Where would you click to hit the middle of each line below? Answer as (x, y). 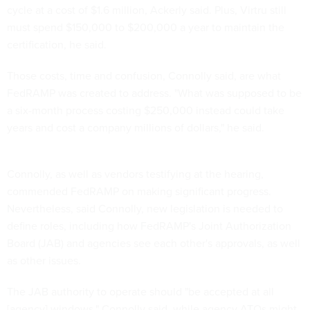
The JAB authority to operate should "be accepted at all (140, 292)
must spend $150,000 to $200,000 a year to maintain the (146, 28)
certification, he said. (57, 45)
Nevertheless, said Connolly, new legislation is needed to (145, 209)
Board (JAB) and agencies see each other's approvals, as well (154, 244)
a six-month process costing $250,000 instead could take (146, 111)
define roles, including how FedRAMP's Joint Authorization (149, 226)
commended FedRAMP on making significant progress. (139, 192)
